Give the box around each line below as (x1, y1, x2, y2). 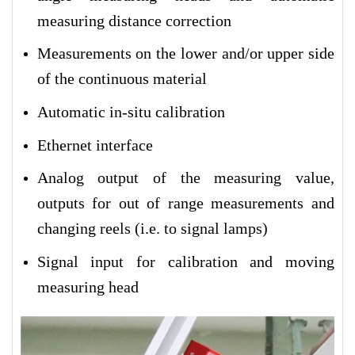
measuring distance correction (36, 11, 231, 29)
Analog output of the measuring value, (36, 169, 334, 187)
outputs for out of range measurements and (36, 194, 334, 212)
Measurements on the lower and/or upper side (36, 44, 334, 63)
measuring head (36, 277, 139, 296)
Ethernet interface (36, 136, 153, 154)
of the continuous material (36, 70, 207, 88)
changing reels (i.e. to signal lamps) (36, 219, 268, 238)
